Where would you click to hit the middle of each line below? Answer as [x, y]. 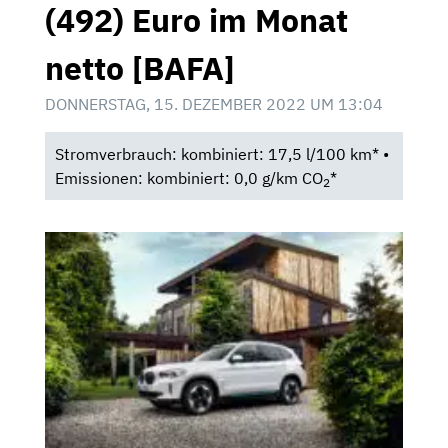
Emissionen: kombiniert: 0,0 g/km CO [188, 178]
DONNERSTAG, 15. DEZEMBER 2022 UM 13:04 [214, 104]
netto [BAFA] [140, 68]
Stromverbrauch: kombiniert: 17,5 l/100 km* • [221, 154]
